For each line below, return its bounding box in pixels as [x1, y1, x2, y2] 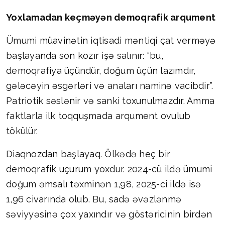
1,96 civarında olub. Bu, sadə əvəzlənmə [6, 194, 182, 205]
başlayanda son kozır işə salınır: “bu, [6, 50, 163, 61]
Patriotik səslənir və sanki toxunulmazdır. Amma [6, 95, 215, 106]
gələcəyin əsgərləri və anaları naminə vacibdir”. [6, 80, 213, 91]
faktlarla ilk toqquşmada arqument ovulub [6, 110, 191, 122]
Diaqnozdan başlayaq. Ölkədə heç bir [6, 149, 171, 160]
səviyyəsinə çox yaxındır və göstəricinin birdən [6, 209, 212, 220]
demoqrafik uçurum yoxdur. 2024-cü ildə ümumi [6, 164, 212, 175]
